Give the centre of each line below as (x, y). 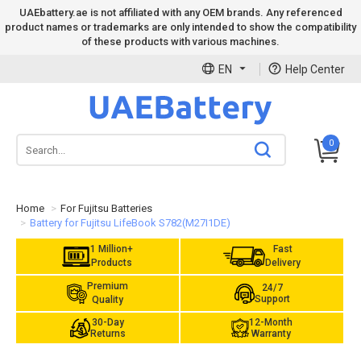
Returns (108, 334)
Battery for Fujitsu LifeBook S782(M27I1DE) (130, 223)
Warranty (271, 334)
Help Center (315, 69)
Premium (108, 286)
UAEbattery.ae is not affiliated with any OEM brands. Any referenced (180, 12)
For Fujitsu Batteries (106, 208)
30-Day (108, 322)
